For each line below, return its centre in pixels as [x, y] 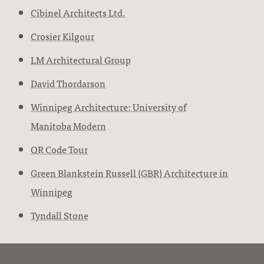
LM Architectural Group [81, 60]
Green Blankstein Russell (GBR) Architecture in [129, 173]
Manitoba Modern [68, 126]
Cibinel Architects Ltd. [78, 12]
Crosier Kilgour [62, 36]
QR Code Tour [59, 149]
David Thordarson [68, 83]
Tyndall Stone [60, 215]
